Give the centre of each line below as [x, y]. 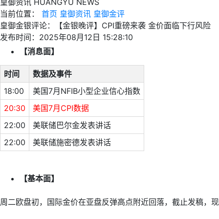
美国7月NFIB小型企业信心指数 [87, 91]
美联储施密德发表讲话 [72, 142]
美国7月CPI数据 [61, 108]
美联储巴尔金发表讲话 [72, 125]
